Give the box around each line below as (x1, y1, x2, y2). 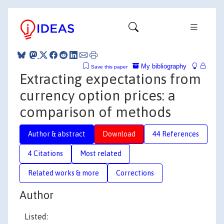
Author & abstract (28, 129, 85, 138)
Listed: (24, 212, 48, 221)
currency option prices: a (19, 87, 175, 103)
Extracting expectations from (19, 70, 201, 87)
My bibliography (139, 62, 186, 70)
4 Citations (28, 149, 63, 157)
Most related (80, 149, 121, 157)
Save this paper (91, 63, 127, 69)
